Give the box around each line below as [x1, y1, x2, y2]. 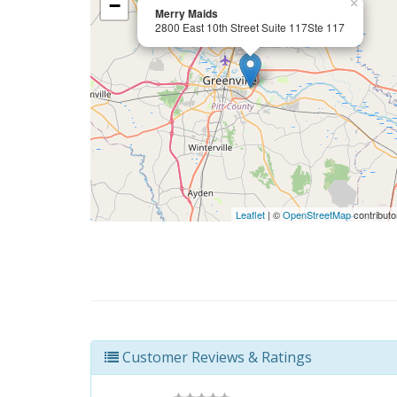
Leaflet [236, 207, 266, 222]
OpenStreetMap [283, 207, 352, 222]
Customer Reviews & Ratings [119, 347, 312, 367]
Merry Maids [155, 5, 218, 21]
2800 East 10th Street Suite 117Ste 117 [155, 19, 345, 35]
